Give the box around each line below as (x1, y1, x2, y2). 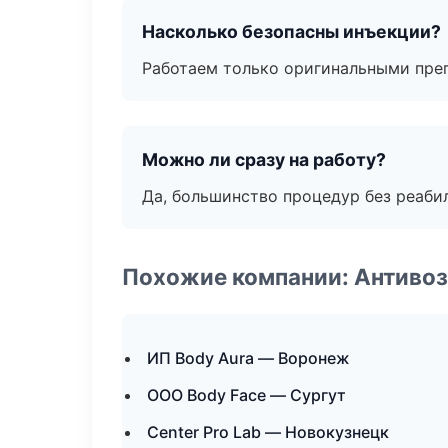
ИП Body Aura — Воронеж (147, 348, 350, 368)
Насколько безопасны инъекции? (142, 21, 441, 42)
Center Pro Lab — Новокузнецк (147, 422, 389, 442)
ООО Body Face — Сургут (147, 385, 346, 405)
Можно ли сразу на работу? (142, 149, 386, 170)
